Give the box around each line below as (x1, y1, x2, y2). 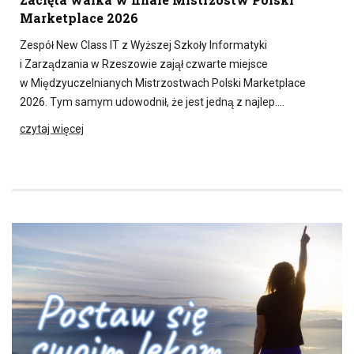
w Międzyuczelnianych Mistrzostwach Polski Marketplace (20, 76, 306, 89)
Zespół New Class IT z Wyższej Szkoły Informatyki (20, 38, 267, 51)
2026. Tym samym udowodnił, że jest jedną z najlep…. (20, 95, 284, 108)
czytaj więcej (20, 122, 84, 135)
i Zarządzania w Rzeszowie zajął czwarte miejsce (20, 57, 268, 70)
